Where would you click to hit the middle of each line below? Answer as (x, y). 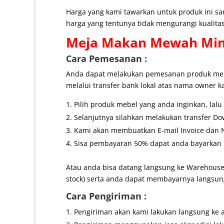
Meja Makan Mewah (132, 42)
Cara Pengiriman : (106, 196)
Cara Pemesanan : (106, 58)
